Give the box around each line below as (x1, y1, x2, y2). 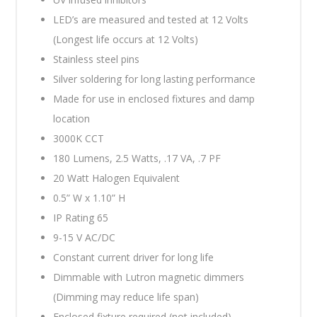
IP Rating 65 (53, 210, 109, 224)
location (53, 111, 91, 125)
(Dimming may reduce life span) (53, 289, 200, 304)
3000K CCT (53, 131, 105, 145)
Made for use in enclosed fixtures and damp (53, 91, 255, 105)
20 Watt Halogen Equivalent (53, 171, 180, 185)
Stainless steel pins (53, 52, 140, 66)
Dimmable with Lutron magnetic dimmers (53, 270, 245, 284)
